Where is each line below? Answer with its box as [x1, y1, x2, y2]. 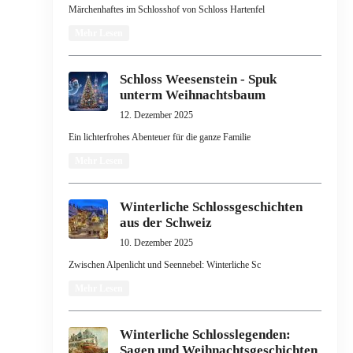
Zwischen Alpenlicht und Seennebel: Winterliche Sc [68, 259, 261, 270]
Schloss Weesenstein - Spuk [119, 72, 277, 87]
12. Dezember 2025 [119, 110, 193, 121]
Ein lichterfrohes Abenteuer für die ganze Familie [68, 132, 251, 143]
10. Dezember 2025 [119, 237, 193, 248]
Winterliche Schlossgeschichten [119, 199, 303, 214]
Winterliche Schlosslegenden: [119, 327, 291, 342]
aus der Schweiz [119, 215, 212, 230]
